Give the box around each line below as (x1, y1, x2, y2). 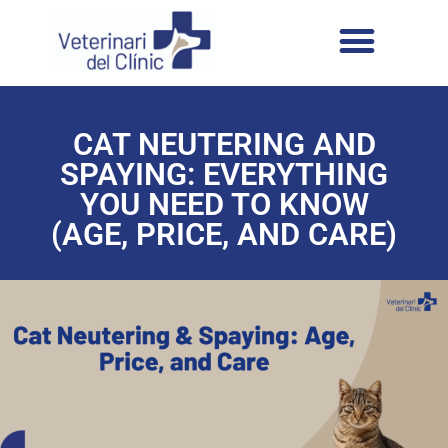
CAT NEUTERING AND (72, 125, 376, 163)
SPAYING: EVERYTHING (60, 155, 388, 193)
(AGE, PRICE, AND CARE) (51, 215, 397, 253)
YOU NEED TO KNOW (79, 185, 369, 223)
